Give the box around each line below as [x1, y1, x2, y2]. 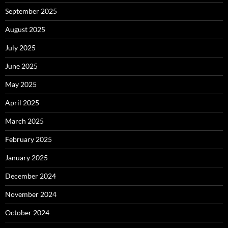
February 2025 [5, 135, 52, 144]
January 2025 [5, 153, 48, 162]
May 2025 [5, 80, 37, 89]
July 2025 [5, 43, 36, 52]
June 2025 [5, 62, 38, 70]
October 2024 [5, 208, 49, 217]
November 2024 [5, 190, 56, 198]
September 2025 [5, 7, 57, 15]
